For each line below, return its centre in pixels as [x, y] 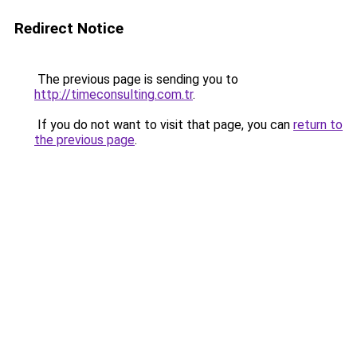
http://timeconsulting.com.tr [114, 94]
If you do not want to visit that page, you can [164, 125]
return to [318, 125]
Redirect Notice [69, 28]
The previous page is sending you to [136, 79]
